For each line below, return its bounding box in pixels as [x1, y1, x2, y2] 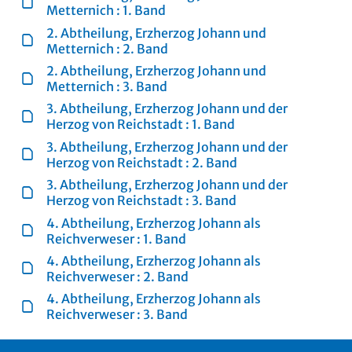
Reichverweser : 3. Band [46, 306, 189, 323]
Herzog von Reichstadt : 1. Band [46, 116, 236, 133]
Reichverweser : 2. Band [46, 268, 189, 284]
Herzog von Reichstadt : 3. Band [46, 192, 237, 209]
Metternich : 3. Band [46, 79, 168, 95]
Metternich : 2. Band [46, 40, 169, 57]
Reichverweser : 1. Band [46, 230, 187, 247]
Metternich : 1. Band [46, 2, 167, 19]
